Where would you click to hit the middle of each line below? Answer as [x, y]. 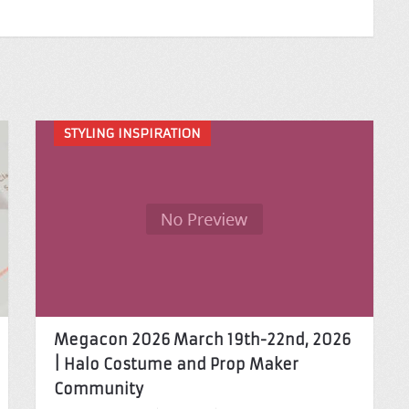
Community [98, 388]
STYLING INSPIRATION [132, 133]
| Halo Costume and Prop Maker [176, 364]
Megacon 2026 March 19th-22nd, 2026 [202, 339]
